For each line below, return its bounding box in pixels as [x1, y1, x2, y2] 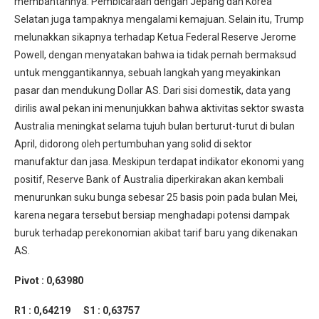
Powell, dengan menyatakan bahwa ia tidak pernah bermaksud [14, 49, 296, 61]
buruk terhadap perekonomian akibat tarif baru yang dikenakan [14, 227, 298, 239]
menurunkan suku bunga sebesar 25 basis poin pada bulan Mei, [14, 192, 298, 204]
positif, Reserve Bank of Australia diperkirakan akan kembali [14, 174, 283, 186]
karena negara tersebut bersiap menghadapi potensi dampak [14, 209, 290, 221]
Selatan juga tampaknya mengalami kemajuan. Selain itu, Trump [14, 14, 304, 26]
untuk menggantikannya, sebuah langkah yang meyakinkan [14, 67, 281, 79]
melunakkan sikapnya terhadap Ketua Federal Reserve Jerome [14, 31, 296, 43]
